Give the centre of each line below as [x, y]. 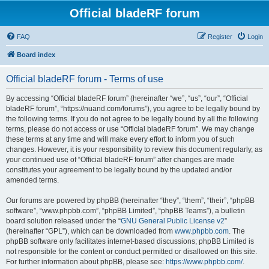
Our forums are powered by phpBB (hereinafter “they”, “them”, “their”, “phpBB [130, 201]
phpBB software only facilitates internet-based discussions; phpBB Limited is [130, 241]
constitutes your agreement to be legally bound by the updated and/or [119, 170]
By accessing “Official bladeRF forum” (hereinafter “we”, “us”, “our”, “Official [127, 98]
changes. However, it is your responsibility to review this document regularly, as [134, 150]
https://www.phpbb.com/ [204, 262]
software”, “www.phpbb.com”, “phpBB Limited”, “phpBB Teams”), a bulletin [125, 211]
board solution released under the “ [63, 221]
